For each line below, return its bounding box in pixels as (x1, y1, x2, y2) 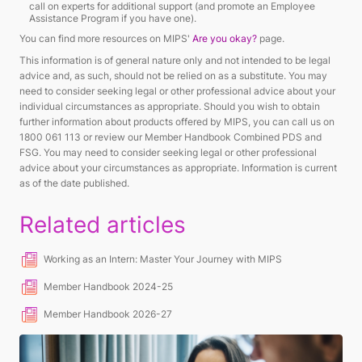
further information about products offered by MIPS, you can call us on (19, 115, 335, 128)
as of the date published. (19, 176, 129, 189)
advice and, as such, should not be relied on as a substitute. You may (19, 69, 327, 82)
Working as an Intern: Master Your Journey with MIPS (44, 252, 282, 265)
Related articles (19, 210, 186, 238)
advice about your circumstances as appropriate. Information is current (19, 161, 337, 174)
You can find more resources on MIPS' (19, 32, 192, 44)
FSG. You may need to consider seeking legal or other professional (19, 145, 317, 158)
